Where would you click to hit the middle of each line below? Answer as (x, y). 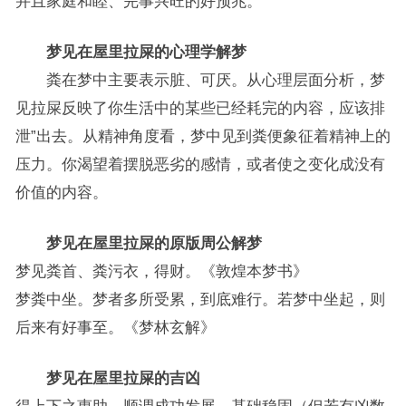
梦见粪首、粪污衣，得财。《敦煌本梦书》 (161, 271)
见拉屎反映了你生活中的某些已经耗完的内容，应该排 (200, 108)
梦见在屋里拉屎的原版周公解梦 (138, 243)
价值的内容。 (61, 192)
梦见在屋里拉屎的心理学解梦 (130, 52)
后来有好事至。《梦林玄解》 (115, 327)
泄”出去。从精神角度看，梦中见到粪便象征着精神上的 (203, 136)
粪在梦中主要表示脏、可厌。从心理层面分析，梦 (200, 80)
